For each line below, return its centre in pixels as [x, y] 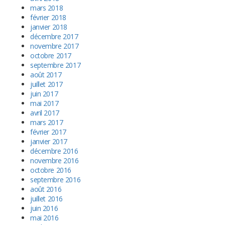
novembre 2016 [54, 161]
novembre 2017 [54, 46]
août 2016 [46, 189]
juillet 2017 [46, 84]
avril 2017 [45, 113]
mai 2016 [44, 218]
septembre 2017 [55, 65]
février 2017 [48, 132]
